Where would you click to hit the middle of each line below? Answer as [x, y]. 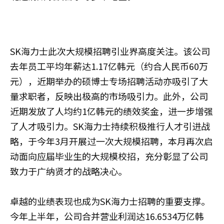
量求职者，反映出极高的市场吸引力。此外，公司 [109, 96]
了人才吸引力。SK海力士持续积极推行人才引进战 [110, 126]
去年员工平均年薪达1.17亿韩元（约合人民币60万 [109, 66]
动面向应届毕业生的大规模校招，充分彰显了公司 [109, 156]
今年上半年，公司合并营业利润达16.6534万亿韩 [107, 216]
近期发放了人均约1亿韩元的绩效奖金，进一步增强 [111, 111]
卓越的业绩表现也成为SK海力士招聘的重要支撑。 [110, 201]
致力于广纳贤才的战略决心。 [68, 171]
